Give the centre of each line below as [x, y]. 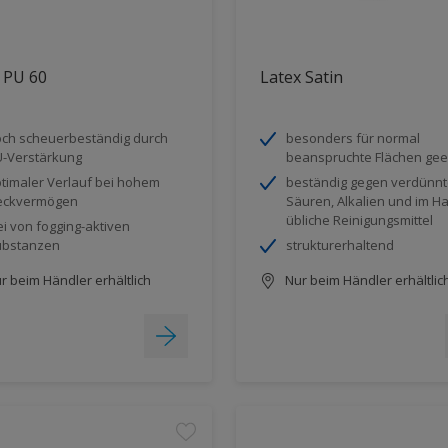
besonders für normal [353, 137]
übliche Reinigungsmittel [359, 219]
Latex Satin [301, 76]
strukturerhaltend [340, 244]
